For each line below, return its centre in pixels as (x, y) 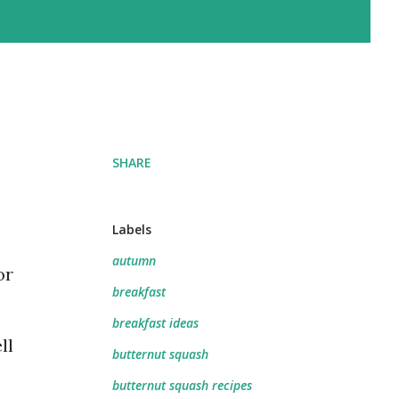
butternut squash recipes (182, 385)
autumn (134, 261)
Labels (132, 229)
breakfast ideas (155, 323)
